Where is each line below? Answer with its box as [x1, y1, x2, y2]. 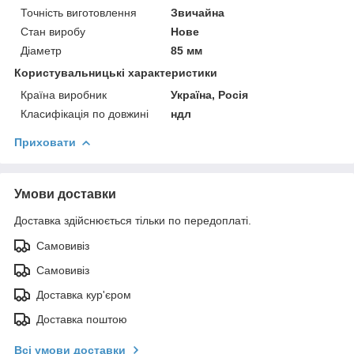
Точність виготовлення [21, 6, 137, 19]
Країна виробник [21, 88, 107, 101]
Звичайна [171, 6, 225, 19]
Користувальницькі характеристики [14, 66, 217, 79]
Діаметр [21, 43, 62, 57]
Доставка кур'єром [36, 288, 131, 301]
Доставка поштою [36, 312, 127, 326]
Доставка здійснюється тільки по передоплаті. [14, 213, 251, 227]
